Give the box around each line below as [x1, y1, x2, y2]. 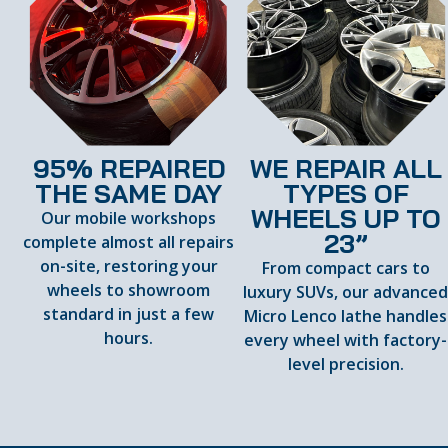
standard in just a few [43, 303, 215, 326]
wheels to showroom [47, 279, 211, 302]
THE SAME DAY [35, 177, 223, 210]
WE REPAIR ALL [249, 152, 442, 185]
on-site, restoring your [39, 255, 218, 278]
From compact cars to [261, 257, 430, 280]
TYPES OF [282, 177, 409, 210]
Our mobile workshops [41, 207, 217, 230]
